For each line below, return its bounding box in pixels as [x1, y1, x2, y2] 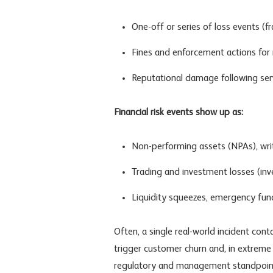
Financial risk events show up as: [114, 107, 243, 118]
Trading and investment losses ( [131, 167, 260, 177]
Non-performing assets [131, 141, 225, 152]
